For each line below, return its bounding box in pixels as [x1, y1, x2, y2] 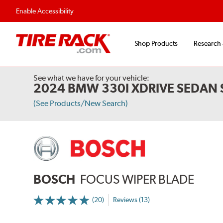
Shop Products [134, 39, 178, 48]
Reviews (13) [113, 196, 150, 204]
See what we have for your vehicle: [33, 73, 150, 83]
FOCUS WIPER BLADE [80, 171, 195, 187]
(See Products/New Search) [33, 99, 128, 109]
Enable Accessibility [16, 7, 74, 15]
